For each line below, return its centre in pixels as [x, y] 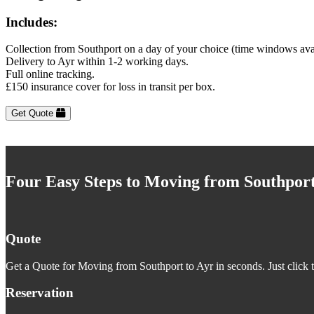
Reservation [40, 293]
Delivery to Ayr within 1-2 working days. [97, 62]
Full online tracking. [50, 74]
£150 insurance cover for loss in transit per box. [110, 87]
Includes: [32, 22]
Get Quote [34, 114]
